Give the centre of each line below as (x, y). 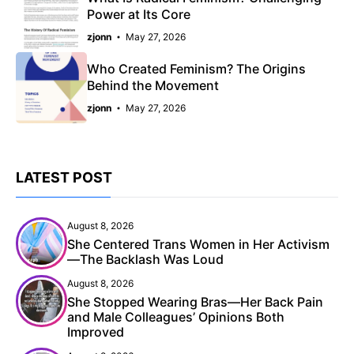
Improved (96, 332)
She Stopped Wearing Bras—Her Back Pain (195, 302)
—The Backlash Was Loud (145, 260)
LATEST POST (64, 178)
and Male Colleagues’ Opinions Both (176, 317)
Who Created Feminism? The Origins (196, 69)
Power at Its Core (139, 15)
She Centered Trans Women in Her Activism (198, 245)
